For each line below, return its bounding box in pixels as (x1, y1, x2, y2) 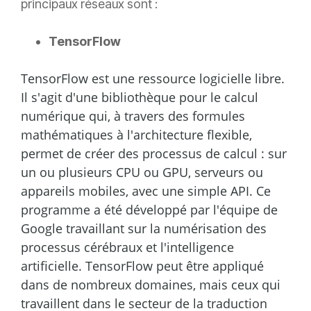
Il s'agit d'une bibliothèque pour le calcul (21, 89, 258, 106)
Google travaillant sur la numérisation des (21, 220, 267, 237)
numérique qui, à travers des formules (21, 108, 245, 125)
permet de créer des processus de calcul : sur (21, 145, 287, 162)
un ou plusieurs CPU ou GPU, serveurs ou (21, 164, 263, 181)
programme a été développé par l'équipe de (21, 201, 278, 219)
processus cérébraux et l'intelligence (21, 239, 234, 256)
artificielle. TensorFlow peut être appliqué (21, 258, 264, 275)
